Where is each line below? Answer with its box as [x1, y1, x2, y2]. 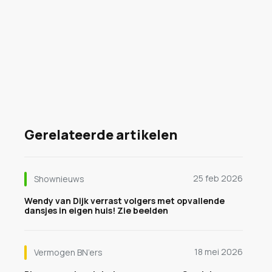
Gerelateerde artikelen [24, 126, 178, 144]
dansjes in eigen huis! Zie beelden [24, 205, 168, 216]
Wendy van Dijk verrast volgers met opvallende [24, 195, 225, 206]
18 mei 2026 [194, 246, 243, 257]
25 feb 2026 [193, 172, 243, 184]
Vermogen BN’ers [34, 246, 103, 258]
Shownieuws [34, 173, 84, 185]
